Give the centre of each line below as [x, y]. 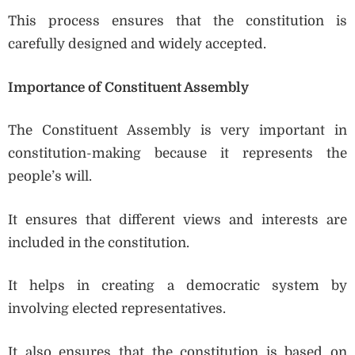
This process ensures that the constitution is [177, 21]
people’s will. [50, 177]
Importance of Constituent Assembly [128, 87]
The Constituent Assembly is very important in [177, 131]
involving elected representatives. [117, 309]
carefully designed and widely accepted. [137, 44]
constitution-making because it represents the [177, 154]
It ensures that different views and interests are [177, 219]
